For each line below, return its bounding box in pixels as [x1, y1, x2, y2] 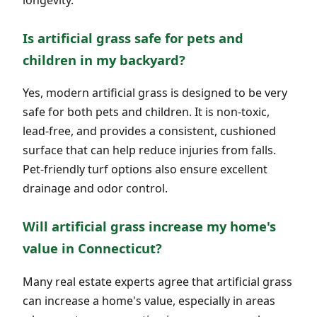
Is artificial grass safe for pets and [23, 28, 243, 47]
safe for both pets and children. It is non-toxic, [23, 104, 270, 120]
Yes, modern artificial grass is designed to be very [23, 85, 287, 101]
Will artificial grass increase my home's [23, 217, 276, 236]
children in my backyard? [23, 50, 185, 69]
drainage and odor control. [23, 180, 168, 197]
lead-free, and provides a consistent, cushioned [23, 123, 276, 139]
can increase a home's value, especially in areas [23, 292, 275, 309]
